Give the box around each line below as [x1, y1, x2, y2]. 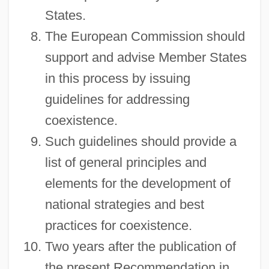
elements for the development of [44, 175, 231, 191]
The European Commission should [44, 28, 245, 44]
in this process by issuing [44, 70, 190, 86]
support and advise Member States [44, 49, 247, 65]
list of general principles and [44, 154, 207, 170]
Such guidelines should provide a [44, 133, 237, 149]
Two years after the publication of [44, 238, 236, 254]
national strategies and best [44, 196, 204, 212]
